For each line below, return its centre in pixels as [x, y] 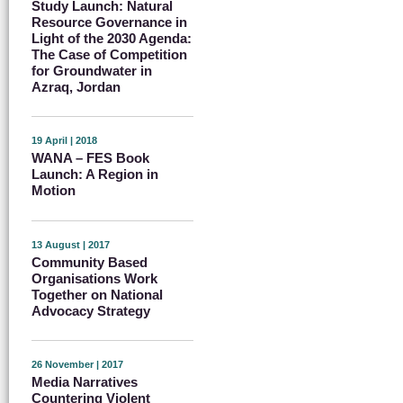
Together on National [97, 294]
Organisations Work [94, 278]
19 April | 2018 [64, 141]
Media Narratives [85, 382]
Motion [54, 191]
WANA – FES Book [90, 158]
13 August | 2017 [71, 244]
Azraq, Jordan [76, 86]
